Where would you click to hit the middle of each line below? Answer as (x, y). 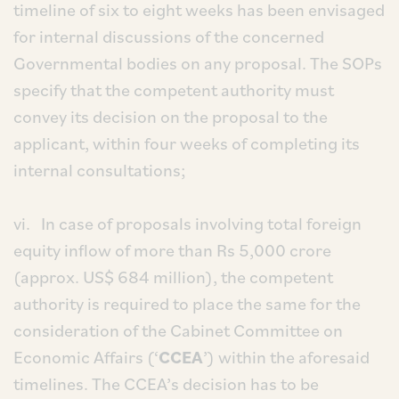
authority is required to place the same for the (187, 304)
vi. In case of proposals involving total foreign (187, 224)
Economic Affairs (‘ (86, 357)
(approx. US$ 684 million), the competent (173, 277)
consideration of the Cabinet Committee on (178, 330)
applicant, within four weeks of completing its (187, 143)
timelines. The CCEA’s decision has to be (166, 384)
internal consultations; (99, 170)
